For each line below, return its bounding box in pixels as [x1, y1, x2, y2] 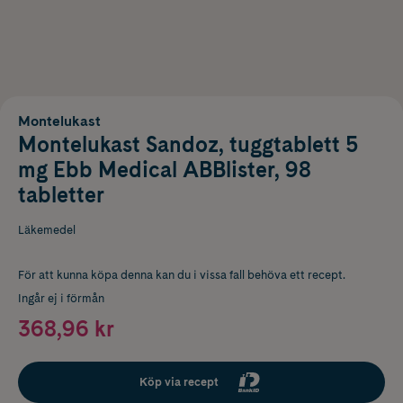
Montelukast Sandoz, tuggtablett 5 [18, 130, 358, 157]
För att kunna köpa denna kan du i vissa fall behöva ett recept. [18, 267, 345, 282]
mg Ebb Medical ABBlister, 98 [18, 156, 311, 183]
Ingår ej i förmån [18, 291, 104, 305]
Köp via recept [139, 374, 219, 389]
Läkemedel [18, 222, 76, 237]
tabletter [18, 181, 104, 208]
